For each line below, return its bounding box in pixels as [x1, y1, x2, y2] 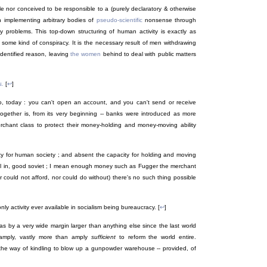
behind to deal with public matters [101, 51, 197, 58]
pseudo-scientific [96, 17, 142, 24]
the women [70, 51, 101, 58]
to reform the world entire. [116, 234, 197, 241]
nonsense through [142, 17, 196, 24]
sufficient [91, 234, 116, 241]
